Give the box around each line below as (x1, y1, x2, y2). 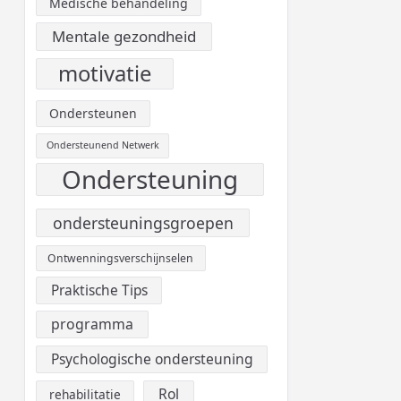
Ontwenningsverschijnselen (47, 250, 194, 266)
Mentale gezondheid (52, 26, 197, 47)
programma (50, 314, 133, 335)
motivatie (57, 59, 151, 89)
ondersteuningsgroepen (52, 211, 234, 234)
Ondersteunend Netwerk (46, 139, 159, 152)
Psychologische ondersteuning (50, 348, 253, 369)
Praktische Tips (50, 280, 148, 300)
